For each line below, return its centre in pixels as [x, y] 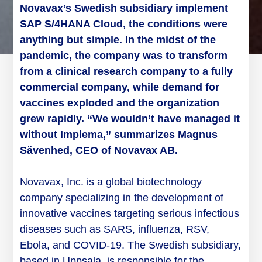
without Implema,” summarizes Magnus [119, 135]
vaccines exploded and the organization [120, 103]
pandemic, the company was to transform [124, 56]
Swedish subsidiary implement [150, 8]
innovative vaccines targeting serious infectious [130, 214]
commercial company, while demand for [120, 87]
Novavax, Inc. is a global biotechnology [111, 182]
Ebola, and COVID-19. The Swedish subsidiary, [131, 245]
